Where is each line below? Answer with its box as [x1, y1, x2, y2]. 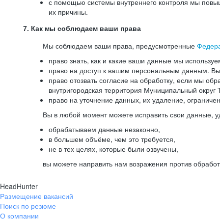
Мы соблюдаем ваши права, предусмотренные [43, 41, 197, 51]
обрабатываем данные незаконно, [49, 124, 160, 134]
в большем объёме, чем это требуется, [49, 134, 175, 144]
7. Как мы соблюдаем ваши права [23, 25, 141, 32]
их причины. [49, 7, 88, 17]
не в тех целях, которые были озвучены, [49, 144, 178, 154]
